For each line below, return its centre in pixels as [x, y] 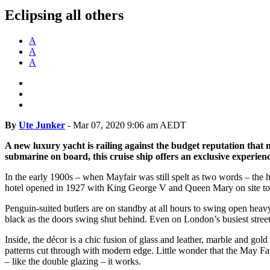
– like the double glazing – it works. [73, 261]
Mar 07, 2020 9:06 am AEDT [130, 125]
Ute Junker [42, 125]
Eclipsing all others [64, 15]
